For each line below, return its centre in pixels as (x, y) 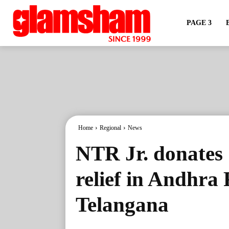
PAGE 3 (199, 23)
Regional (110, 128)
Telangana (122, 204)
